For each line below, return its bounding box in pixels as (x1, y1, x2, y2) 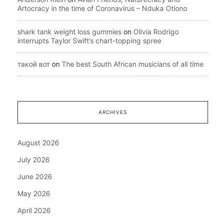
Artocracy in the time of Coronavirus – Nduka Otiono (17, 3, 187, 12)
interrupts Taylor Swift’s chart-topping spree (17, 36, 161, 45)
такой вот (17, 59, 50, 68)
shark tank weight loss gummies (17, 27, 121, 36)
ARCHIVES (99, 109, 127, 115)
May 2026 (17, 189, 50, 198)
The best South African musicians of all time (62, 59, 204, 68)
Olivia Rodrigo (133, 27, 179, 36)
